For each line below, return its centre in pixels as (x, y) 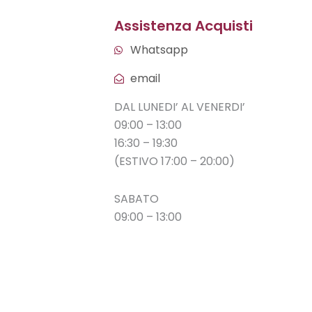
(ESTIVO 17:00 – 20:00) (174, 162)
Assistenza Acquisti (184, 26)
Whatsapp (159, 50)
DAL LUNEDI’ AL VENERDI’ (180, 107)
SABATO (136, 199)
